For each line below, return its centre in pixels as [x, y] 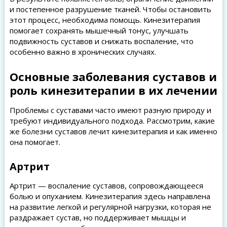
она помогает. [35, 142]
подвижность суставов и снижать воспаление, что [101, 41]
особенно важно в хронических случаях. [83, 52]
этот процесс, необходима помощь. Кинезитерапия [105, 20]
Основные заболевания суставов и [113, 77]
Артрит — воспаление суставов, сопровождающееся [106, 185]
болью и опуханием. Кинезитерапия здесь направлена [110, 196]
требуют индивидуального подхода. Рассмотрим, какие [112, 121]
